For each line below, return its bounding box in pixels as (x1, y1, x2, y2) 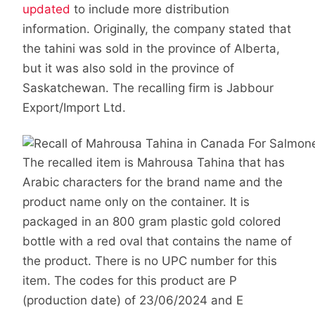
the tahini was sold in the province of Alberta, (22, 41, 280, 56)
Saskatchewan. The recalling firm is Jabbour (22, 80, 274, 95)
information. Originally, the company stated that (22, 21, 291, 36)
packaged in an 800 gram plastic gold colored (22, 214, 281, 229)
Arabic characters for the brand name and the (22, 175, 283, 190)
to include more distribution (70, 1, 229, 16)
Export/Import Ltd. (22, 100, 126, 115)
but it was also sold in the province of (22, 60, 234, 75)
